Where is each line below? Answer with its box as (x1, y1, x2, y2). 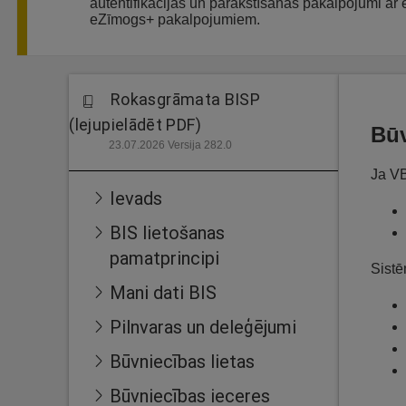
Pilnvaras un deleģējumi (110, 315, 296, 338)
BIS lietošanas (110, 221, 225, 244)
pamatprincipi (110, 246, 219, 269)
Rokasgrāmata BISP (111, 89, 261, 110)
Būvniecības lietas (110, 350, 255, 372)
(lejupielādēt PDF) (69, 114, 201, 135)
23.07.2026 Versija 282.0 (108, 139, 232, 151)
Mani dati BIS (110, 281, 217, 304)
